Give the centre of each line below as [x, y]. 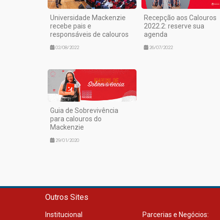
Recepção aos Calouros [180, 18]
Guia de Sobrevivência [84, 111]
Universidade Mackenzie [88, 18]
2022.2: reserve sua [174, 26]
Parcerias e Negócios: [176, 215]
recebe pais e [71, 26]
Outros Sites [67, 197]
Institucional [64, 215]
